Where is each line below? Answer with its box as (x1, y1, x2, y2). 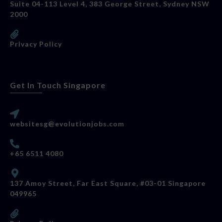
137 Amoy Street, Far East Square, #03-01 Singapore (10, 178, 206, 187)
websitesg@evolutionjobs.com (10, 119, 124, 128)
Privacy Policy (10, 39, 62, 48)
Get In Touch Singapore (10, 80, 106, 90)
